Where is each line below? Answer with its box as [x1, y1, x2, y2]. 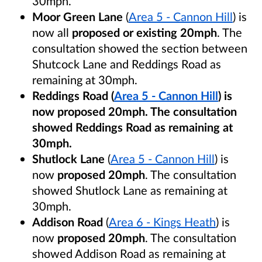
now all [32, 25, 72, 39]
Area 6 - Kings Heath [109, 214, 216, 229]
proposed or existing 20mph [72, 25, 217, 39]
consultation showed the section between [32, 40, 247, 55]
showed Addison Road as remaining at [32, 246, 226, 260]
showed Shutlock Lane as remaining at [32, 182, 227, 197]
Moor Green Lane [32, 9, 123, 23]
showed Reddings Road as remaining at [32, 119, 233, 134]
